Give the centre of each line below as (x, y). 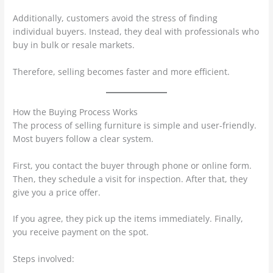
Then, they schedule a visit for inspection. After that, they (130, 179)
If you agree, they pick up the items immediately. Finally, (128, 219)
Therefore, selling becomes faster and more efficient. (122, 71)
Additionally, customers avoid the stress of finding (115, 18)
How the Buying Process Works (76, 112)
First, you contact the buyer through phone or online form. (133, 165)
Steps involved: (44, 259)
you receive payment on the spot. (81, 232)
